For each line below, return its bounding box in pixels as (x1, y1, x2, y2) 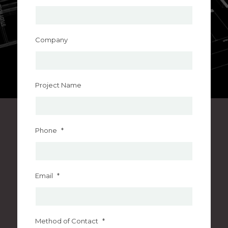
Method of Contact (35, 217, 98, 225)
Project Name (35, 81, 81, 89)
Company (35, 36, 68, 44)
